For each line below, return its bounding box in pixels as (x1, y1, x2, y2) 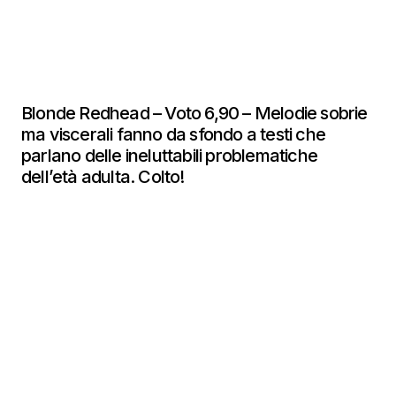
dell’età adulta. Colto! (21, 166, 188, 187)
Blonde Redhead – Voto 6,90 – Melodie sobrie (21, 103, 368, 124)
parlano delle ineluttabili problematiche (21, 145, 318, 166)
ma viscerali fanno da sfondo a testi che (21, 124, 326, 145)
